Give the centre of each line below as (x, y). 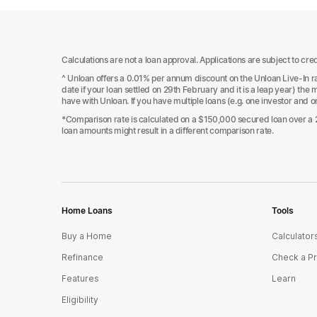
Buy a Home (87, 236)
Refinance (82, 257)
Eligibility (80, 300)
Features (80, 278)
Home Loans (87, 211)
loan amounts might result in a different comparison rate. (168, 131)
